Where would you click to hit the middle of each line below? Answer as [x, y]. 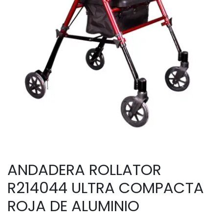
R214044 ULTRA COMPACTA [106, 188]
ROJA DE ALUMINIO [73, 206]
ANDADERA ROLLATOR [84, 170]
